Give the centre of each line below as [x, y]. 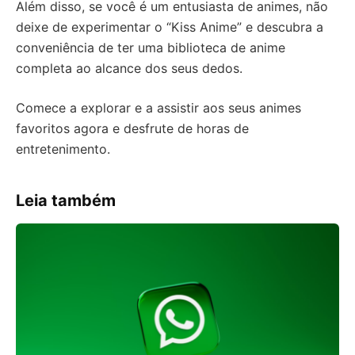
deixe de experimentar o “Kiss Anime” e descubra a [170, 27]
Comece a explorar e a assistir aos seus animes [158, 108]
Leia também [66, 200]
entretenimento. [63, 149]
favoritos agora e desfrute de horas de [132, 128]
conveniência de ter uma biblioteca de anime [151, 48]
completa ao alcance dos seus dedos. [129, 68]
